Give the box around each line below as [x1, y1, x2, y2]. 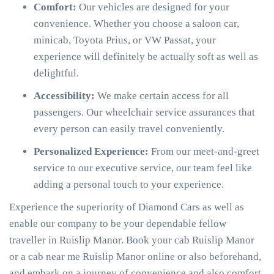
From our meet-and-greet [151, 146, 259, 157]
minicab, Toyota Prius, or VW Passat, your [34, 34, 216, 46]
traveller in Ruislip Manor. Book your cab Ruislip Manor [9, 234, 254, 246]
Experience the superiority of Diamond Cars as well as [9, 201, 244, 213]
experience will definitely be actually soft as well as [34, 51, 258, 62]
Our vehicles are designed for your [79, 1, 229, 13]
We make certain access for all [97, 90, 229, 102]
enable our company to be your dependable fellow [9, 218, 226, 229]
